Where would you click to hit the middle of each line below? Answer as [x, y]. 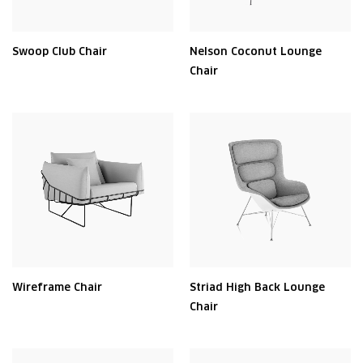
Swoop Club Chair [60, 51]
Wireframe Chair [57, 287]
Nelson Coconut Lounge [256, 51]
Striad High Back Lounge [257, 287]
